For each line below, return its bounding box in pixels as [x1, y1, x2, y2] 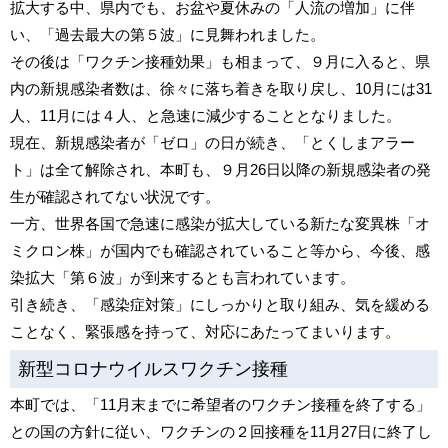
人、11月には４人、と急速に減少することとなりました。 [10, 107, 401, 124]
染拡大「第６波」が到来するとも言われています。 [10, 269, 355, 286]
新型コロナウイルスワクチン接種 [18, 359, 288, 379]
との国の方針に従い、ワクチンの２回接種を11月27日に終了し [10, 423, 432, 440]
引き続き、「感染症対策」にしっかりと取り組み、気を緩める [10, 296, 430, 313]
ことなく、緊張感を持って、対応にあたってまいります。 [10, 323, 400, 340]
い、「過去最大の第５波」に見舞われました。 [10, 26, 325, 43]
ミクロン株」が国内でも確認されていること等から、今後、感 [10, 242, 430, 259]
